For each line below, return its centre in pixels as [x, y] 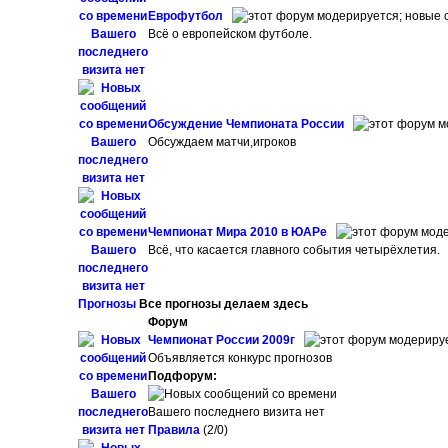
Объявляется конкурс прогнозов [240, 358]
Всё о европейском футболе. [230, 34]
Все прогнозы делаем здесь [222, 304]
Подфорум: [183, 376]
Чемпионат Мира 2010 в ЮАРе [239, 232]
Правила [176, 430]
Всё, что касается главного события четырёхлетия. [294, 250]
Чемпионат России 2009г [223, 340]
